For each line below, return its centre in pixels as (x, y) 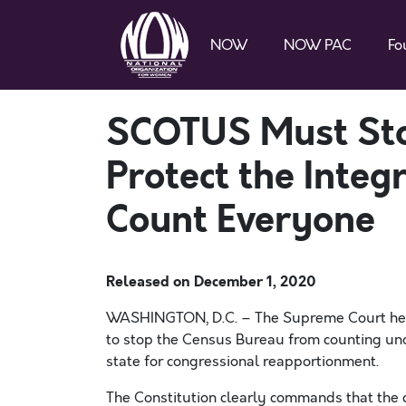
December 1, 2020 (255, 281)
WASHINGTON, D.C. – (180, 318)
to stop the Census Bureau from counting (246, 340)
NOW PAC (318, 45)
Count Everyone (241, 220)
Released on (150, 281)
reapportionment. (323, 362)
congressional (213, 362)
